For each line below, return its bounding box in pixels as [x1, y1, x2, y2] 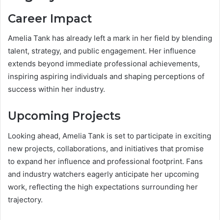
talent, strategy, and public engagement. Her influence [8, 46, 196, 56]
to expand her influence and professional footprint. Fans [8, 156, 203, 166]
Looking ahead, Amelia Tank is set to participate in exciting [8, 131, 211, 140]
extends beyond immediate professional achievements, [8, 59, 200, 69]
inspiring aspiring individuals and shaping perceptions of [8, 72, 204, 82]
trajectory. [8, 194, 43, 204]
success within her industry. [8, 84, 105, 94]
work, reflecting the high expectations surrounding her [8, 182, 198, 192]
